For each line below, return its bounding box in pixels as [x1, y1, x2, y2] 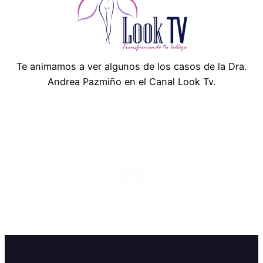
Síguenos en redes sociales [46, 135, 217, 153]
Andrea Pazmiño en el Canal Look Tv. [48, 76, 215, 88]
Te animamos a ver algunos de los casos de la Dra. [16, 60, 247, 73]
